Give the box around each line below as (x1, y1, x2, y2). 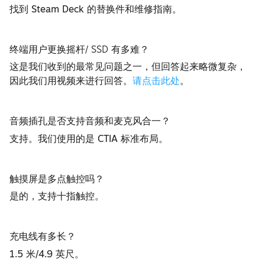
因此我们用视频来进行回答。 (9, 75, 133, 87)
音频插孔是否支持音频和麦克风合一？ (9, 115, 171, 127)
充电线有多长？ (9, 230, 76, 243)
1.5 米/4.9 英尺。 (9, 247, 85, 260)
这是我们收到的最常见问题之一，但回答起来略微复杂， (9, 60, 247, 73)
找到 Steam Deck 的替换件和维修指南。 (9, 2, 182, 15)
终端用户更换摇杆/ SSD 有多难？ (9, 43, 150, 55)
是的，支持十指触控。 (9, 190, 105, 202)
